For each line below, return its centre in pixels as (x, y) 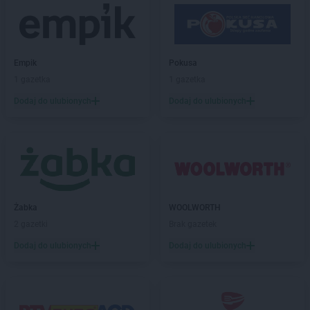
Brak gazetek (193, 224)
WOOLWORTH (195, 208)
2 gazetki (31, 224)
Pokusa (183, 63)
